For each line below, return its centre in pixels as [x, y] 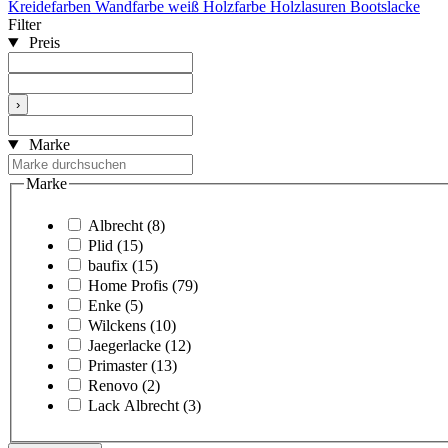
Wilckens [117, 325]
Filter [24, 25]
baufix [108, 265]
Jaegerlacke [124, 345]
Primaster [117, 365]
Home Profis [128, 285]
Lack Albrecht [133, 405]
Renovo [113, 385]
